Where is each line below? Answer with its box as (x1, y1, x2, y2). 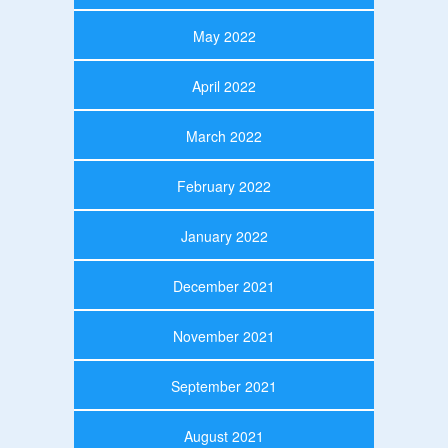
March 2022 (186, 125, 262, 146)
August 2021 (184, 425, 264, 446)
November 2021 (173, 325, 275, 346)
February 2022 (177, 175, 271, 196)
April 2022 (192, 75, 256, 96)
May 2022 (192, 25, 256, 46)
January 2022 (180, 225, 268, 246)
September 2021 (171, 375, 277, 396)
